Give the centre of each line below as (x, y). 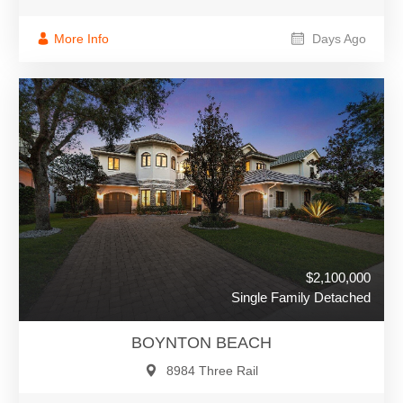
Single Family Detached (301, 298)
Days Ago (337, 38)
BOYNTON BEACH (201, 343)
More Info (81, 38)
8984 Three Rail (212, 371)
